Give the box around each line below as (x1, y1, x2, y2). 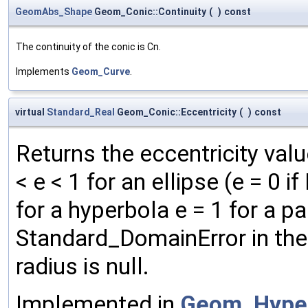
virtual (15, 107, 47, 118)
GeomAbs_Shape (15, 6, 92, 17)
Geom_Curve (71, 66, 130, 77)
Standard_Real (47, 107, 115, 118)
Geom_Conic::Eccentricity (115, 107, 236, 118)
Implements (16, 66, 71, 77)
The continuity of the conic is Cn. (16, 41, 161, 52)
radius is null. (16, 253, 149, 280)
